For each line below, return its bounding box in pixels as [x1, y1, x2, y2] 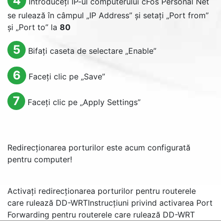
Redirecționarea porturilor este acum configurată [7, 143, 190, 152]
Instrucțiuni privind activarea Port [88, 198, 213, 208]
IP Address [89, 10, 129, 20]
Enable [128, 46, 153, 56]
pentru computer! [7, 154, 72, 164]
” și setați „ [129, 10, 169, 20]
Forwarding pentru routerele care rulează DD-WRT [7, 210, 195, 220]
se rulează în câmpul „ [7, 10, 89, 20]
